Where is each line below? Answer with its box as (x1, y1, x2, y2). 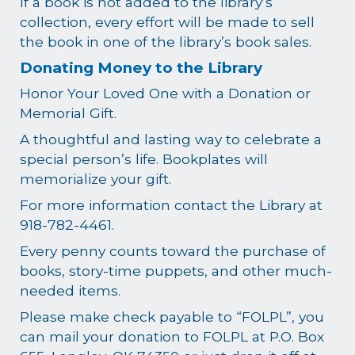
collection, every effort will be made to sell (20, 13, 315, 31)
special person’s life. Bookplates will (20, 150, 269, 167)
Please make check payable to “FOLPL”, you (20, 307, 325, 325)
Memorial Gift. (20, 104, 117, 121)
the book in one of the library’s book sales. (20, 33, 312, 51)
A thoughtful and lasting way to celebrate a (20, 130, 323, 147)
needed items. (20, 281, 121, 299)
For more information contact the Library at (20, 196, 323, 213)
